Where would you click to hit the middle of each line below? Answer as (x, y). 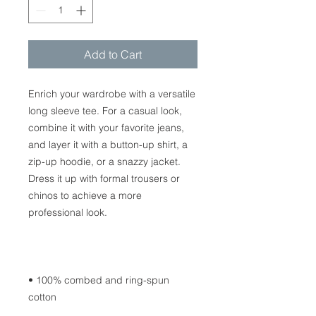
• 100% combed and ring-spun (99, 280)
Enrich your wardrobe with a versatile (112, 93)
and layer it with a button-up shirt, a (108, 144)
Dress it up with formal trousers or (104, 178)
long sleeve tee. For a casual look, (105, 110)
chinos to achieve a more (85, 195)
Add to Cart (113, 54)
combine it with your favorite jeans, (106, 127)
